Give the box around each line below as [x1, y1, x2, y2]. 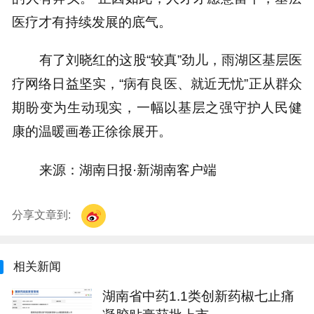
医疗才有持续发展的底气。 [12, 13, 172, 29]
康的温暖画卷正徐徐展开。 [12, 123, 172, 139]
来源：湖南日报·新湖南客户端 [39, 161, 217, 177]
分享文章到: [12, 209, 74, 221]
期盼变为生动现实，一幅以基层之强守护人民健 [12, 100, 302, 116]
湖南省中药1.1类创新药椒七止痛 [102, 288, 294, 304]
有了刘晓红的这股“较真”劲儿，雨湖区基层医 [39, 52, 302, 68]
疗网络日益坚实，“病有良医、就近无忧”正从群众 [12, 76, 302, 92]
